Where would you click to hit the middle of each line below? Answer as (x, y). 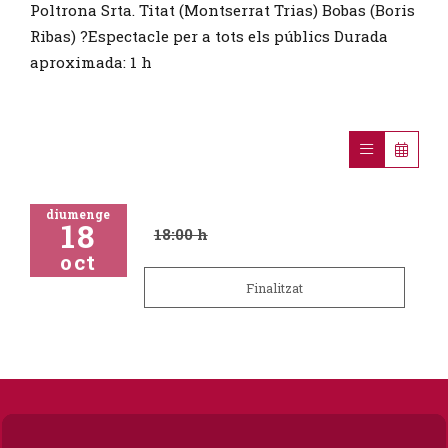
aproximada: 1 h (90, 61)
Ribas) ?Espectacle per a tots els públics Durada (208, 35)
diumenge (78, 213)
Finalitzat (274, 287)
